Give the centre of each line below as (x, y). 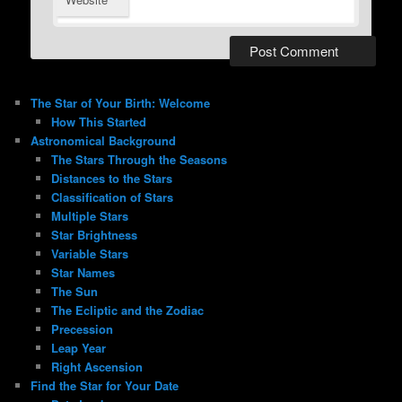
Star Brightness (94, 235)
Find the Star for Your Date (105, 386)
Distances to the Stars (111, 179)
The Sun (74, 292)
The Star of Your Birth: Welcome (121, 103)
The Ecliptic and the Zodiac (127, 310)
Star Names (83, 273)
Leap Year (78, 348)
